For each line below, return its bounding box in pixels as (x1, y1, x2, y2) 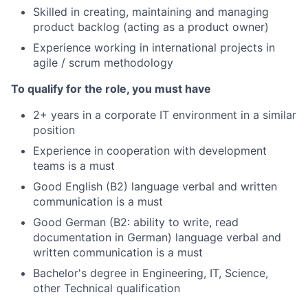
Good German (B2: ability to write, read (33, 215, 239, 229)
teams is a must (33, 159, 115, 173)
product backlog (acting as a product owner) (33, 20, 269, 34)
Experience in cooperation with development (33, 144, 267, 157)
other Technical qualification (33, 281, 180, 295)
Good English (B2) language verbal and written (33, 179, 277, 193)
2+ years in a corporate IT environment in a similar (33, 108, 296, 122)
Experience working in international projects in (33, 41, 275, 54)
